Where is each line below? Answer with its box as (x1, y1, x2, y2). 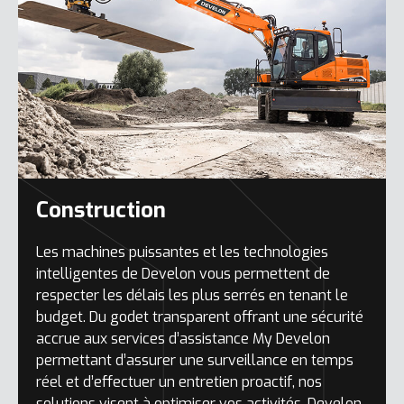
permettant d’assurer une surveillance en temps (36, 351, 353, 370)
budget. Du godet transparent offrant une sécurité (36, 308, 363, 326)
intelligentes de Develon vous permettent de (36, 264, 330, 283)
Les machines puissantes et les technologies (36, 243, 328, 262)
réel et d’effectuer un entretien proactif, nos (36, 372, 322, 391)
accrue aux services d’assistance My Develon (36, 329, 330, 348)
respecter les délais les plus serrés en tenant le (36, 286, 348, 305)
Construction (36, 196, 166, 225)
